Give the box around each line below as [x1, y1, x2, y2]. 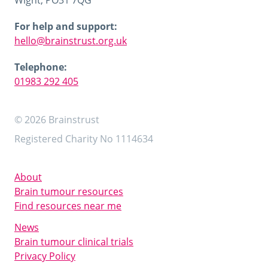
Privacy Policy [14, 249, 75, 263]
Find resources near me [14, 199, 121, 212]
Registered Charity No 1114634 [14, 132, 153, 145]
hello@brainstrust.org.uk [14, 34, 127, 47]
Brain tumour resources [14, 185, 123, 198]
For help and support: [14, 20, 117, 33]
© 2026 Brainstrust [14, 113, 102, 126]
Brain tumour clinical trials [14, 235, 133, 248]
